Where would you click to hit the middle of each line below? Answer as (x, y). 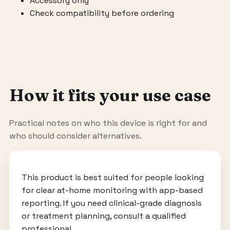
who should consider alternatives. (75, 136)
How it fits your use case (110, 95)
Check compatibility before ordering (102, 13)
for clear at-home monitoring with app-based (112, 190)
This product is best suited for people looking (112, 178)
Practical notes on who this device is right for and (108, 123)
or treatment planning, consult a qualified (103, 216)
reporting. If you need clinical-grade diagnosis (111, 203)
